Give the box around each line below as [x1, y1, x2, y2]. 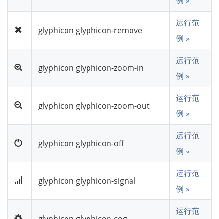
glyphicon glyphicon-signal [38, 175, 135, 186]
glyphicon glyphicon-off [38, 137, 124, 149]
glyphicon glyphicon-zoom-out [38, 100, 150, 111]
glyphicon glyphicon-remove [38, 24, 142, 36]
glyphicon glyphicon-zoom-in [38, 62, 144, 73]
